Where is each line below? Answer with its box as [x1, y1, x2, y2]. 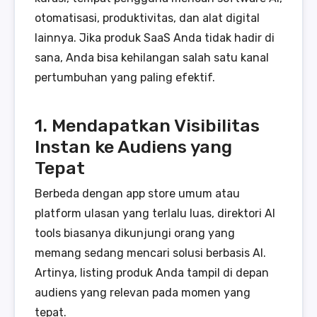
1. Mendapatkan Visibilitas [35, 114, 260, 136]
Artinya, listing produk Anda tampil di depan [35, 265, 269, 279]
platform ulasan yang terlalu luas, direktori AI [35, 206, 275, 220]
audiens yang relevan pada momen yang [35, 285, 250, 299]
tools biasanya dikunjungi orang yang [35, 226, 235, 240]
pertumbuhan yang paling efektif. [35, 70, 215, 84]
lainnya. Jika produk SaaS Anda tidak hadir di [35, 30, 275, 45]
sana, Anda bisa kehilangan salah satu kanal [35, 50, 269, 64]
